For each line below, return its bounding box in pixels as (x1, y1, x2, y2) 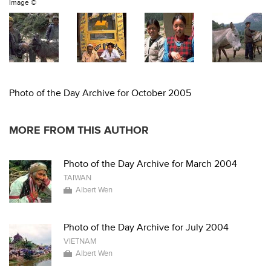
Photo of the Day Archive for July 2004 (64, 221, 229, 233)
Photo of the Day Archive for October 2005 (9, 87, 191, 99)
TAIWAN (64, 173, 91, 183)
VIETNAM (64, 237, 97, 246)
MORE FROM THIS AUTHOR (9, 124, 149, 137)
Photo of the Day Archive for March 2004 (64, 158, 237, 170)
